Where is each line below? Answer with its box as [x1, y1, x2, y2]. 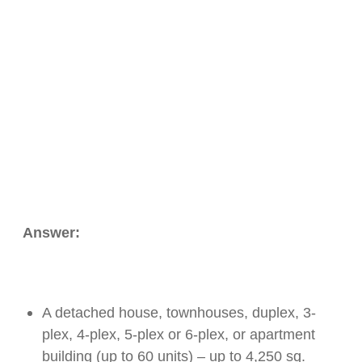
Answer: [23, 225, 80, 242]
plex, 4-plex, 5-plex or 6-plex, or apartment [42, 326, 315, 343]
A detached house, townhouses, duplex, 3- [42, 305, 316, 322]
